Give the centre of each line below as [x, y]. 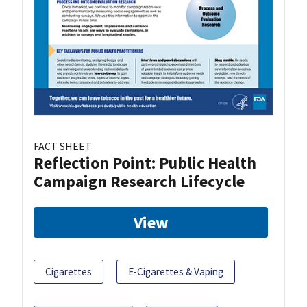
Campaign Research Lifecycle [139, 182]
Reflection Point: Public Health [145, 163]
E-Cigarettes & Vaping [176, 272]
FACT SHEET [63, 146]
